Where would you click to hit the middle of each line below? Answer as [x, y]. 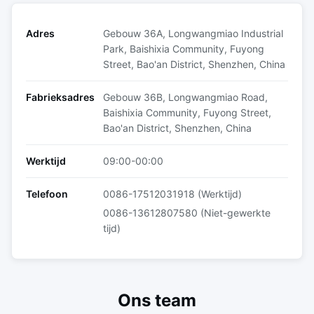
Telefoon [47, 194]
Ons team [157, 300]
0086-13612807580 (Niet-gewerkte [187, 213]
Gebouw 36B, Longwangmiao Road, [185, 97]
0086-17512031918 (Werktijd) [172, 194]
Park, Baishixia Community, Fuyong [184, 49]
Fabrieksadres [60, 97]
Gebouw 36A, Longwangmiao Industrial [193, 33]
